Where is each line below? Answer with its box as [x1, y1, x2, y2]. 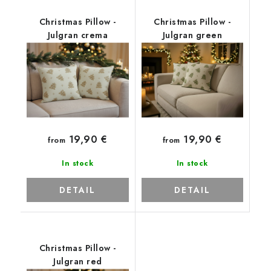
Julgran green [162, 29, 222, 41]
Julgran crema [47, 29, 108, 41]
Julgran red [53, 255, 102, 267]
